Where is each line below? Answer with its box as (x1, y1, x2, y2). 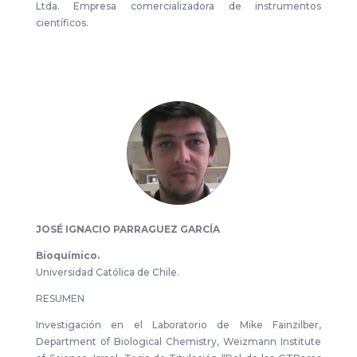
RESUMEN (35, 292, 84, 304)
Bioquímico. (35, 249, 100, 261)
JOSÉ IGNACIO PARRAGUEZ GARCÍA (35, 223, 220, 235)
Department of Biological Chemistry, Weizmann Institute (35, 335, 322, 347)
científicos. (35, 17, 88, 29)
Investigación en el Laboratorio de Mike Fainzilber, (35, 319, 322, 331)
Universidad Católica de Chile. (35, 266, 179, 278)
